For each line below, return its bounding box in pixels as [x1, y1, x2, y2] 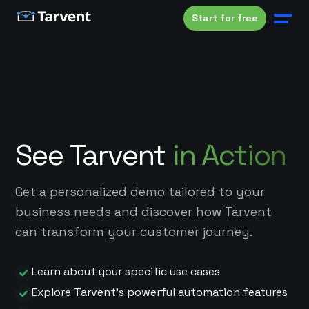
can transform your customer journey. [15, 223, 253, 239]
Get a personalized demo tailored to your [15, 183, 266, 199]
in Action [172, 137, 287, 173]
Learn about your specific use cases [32, 264, 221, 279]
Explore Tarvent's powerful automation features [32, 285, 288, 299]
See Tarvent [15, 137, 173, 173]
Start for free [191, 12, 258, 24]
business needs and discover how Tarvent [15, 203, 272, 219]
